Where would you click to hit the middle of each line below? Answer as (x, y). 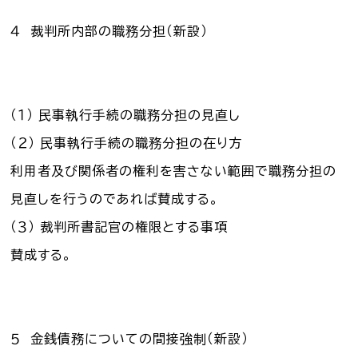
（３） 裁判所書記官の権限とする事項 (119, 227)
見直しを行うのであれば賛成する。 (115, 199)
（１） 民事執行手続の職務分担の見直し (126, 115)
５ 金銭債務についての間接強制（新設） (130, 338)
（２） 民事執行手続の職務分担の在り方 (127, 143)
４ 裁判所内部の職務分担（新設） (109, 31)
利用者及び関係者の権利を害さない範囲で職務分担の (174, 171)
